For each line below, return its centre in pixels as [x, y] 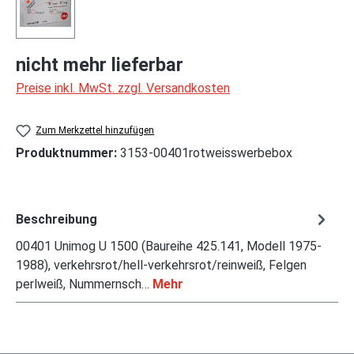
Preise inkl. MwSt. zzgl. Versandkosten [123, 88]
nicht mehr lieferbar [100, 65]
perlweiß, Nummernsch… [84, 284]
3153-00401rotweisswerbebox [206, 153]
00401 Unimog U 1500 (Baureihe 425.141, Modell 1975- [169, 247]
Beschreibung [56, 219]
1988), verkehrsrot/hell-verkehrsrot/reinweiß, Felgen [161, 265]
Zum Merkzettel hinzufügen [95, 130]
